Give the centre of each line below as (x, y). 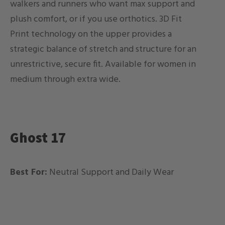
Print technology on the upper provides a (91, 34)
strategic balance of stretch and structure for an (103, 49)
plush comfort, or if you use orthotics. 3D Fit (96, 19)
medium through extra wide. (66, 79)
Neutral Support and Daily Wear (110, 173)
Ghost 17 (38, 138)
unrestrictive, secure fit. (58, 64)
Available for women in (150, 64)
